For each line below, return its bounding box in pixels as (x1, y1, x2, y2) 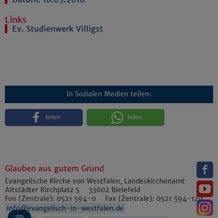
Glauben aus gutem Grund (5, 163, 104, 173)
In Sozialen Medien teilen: (67, 90, 151, 99)
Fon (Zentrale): (5, 194, 56, 203)
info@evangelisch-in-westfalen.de (7, 204, 124, 213)
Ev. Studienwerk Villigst (12, 24, 103, 34)
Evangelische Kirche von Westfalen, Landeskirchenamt (5, 176, 185, 185)
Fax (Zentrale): (103, 194, 156, 203)
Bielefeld (111, 185, 140, 194)
